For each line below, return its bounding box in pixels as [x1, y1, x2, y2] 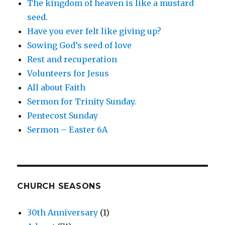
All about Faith [27, 82, 86, 93]
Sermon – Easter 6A [27, 125, 108, 135]
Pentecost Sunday [27, 110, 98, 121]
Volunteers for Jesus [27, 68, 109, 79]
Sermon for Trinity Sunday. [27, 96, 137, 107]
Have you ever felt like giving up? [27, 26, 162, 37]
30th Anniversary [27, 207, 98, 218]
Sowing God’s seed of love [27, 40, 132, 51]
